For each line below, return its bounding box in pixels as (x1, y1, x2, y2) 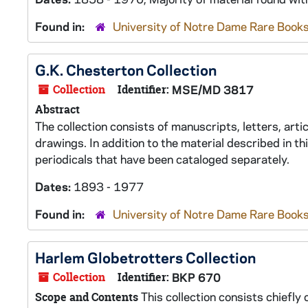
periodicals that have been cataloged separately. (35, 151, 289, 166)
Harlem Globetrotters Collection (35, 247, 256, 267)
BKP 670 (172, 269, 221, 285)
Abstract (35, 102, 80, 117)
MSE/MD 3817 (172, 82, 254, 97)
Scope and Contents (35, 289, 138, 305)
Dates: (35, 179, 74, 194)
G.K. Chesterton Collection (35, 60, 217, 79)
